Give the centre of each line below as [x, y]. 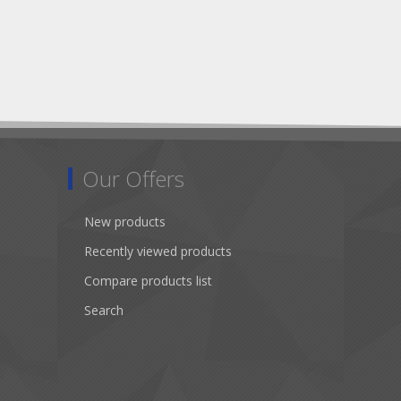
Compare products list [148, 281]
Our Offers [133, 179]
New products [125, 222]
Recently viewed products [158, 251]
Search [104, 310]
